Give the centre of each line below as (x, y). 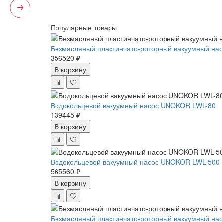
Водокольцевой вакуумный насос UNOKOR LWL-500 (135, 161)
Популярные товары (84, 27)
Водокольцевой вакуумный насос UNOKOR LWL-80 (133, 105)
